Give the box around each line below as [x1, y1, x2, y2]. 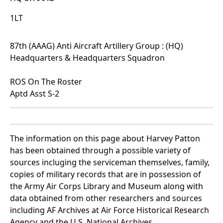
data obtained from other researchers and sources [10, 193, 202, 204]
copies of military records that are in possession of [10, 169, 201, 180]
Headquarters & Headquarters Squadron [10, 52, 165, 64]
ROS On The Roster [10, 76, 82, 88]
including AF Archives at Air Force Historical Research [10, 205, 209, 216]
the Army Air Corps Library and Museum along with [10, 181, 203, 192]
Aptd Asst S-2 [10, 88, 59, 100]
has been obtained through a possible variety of [10, 145, 191, 156]
